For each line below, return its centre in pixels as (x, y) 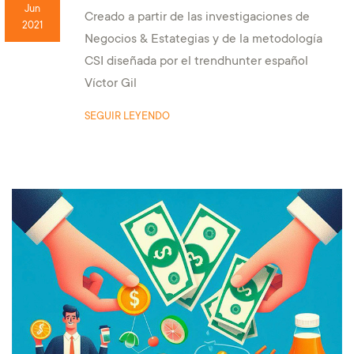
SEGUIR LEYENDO (127, 117)
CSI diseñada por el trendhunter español (196, 62)
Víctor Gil (110, 84)
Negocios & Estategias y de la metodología (203, 40)
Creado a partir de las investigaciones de (197, 17)
